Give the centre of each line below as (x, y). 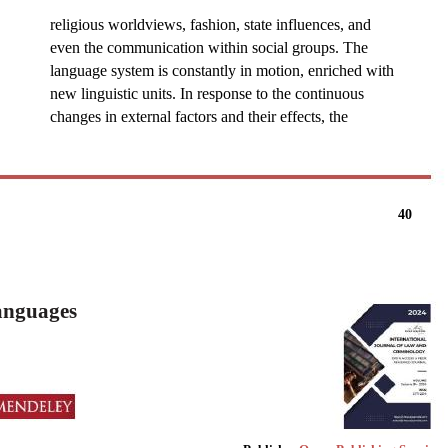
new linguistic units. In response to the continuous (207, 93)
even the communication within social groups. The (209, 47)
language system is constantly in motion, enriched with (222, 70)
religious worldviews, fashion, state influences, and (210, 24)
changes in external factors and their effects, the (199, 116)
